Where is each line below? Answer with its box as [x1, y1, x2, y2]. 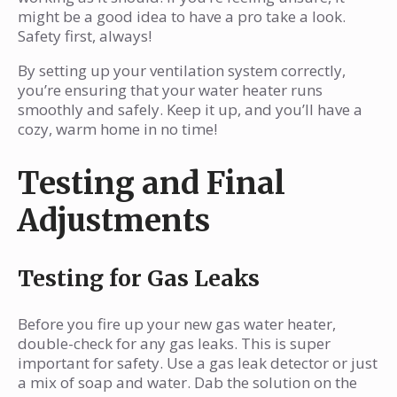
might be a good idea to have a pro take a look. [18, 6, 346, 27]
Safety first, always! [18, 26, 152, 47]
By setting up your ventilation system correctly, [18, 60, 346, 82]
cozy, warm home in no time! [18, 119, 217, 140]
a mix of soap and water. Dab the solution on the [18, 372, 357, 393]
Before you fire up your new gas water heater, [18, 314, 336, 335]
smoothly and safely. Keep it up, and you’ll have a [18, 99, 362, 121]
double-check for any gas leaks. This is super [18, 333, 331, 354]
